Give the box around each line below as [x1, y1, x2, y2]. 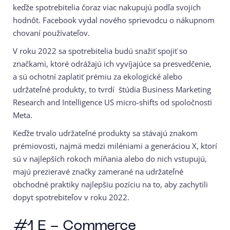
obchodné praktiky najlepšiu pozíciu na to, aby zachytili [13, 179, 208, 189]
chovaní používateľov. [13, 27, 90, 38]
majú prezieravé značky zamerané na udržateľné [13, 166, 183, 177]
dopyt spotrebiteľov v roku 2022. [13, 191, 129, 202]
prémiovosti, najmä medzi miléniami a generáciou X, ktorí [13, 140, 217, 151]
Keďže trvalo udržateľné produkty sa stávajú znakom [13, 127, 198, 138]
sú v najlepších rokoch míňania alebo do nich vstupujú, [13, 153, 207, 164]
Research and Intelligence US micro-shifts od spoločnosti [13, 97, 212, 107]
